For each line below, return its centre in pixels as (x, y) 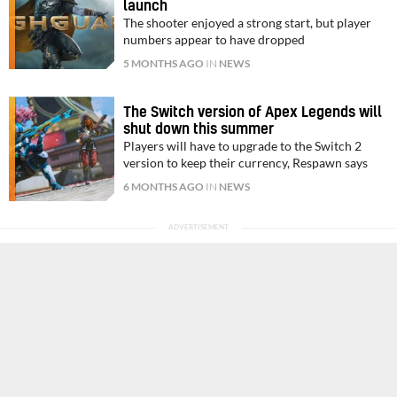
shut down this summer (199, 130)
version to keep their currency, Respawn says (246, 163)
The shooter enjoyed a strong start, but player (248, 23)
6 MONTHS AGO (164, 187)
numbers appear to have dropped (214, 40)
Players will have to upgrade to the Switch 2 (243, 147)
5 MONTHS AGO (164, 64)
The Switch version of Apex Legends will (253, 113)
